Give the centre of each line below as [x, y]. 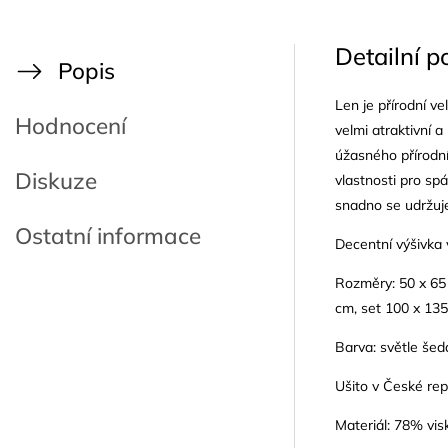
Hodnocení [70, 125]
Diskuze [56, 180]
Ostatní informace [108, 235]
